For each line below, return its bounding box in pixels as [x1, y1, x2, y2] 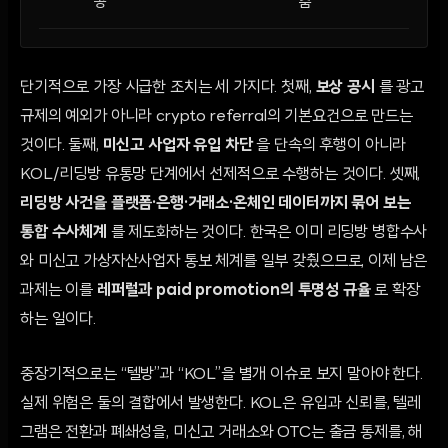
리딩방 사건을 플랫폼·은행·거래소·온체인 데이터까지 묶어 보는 [20, 195, 411, 212]
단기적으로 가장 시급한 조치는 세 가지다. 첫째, [20, 79, 316, 96]
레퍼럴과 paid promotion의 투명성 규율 [96, 282, 371, 299]
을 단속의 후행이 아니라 [252, 137, 407, 154]
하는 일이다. [20, 311, 96, 328]
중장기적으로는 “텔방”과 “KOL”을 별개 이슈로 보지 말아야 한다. [20, 366, 423, 383]
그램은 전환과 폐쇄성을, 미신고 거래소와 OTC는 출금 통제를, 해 [20, 424, 423, 441]
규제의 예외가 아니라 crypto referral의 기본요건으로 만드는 [20, 108, 413, 125]
